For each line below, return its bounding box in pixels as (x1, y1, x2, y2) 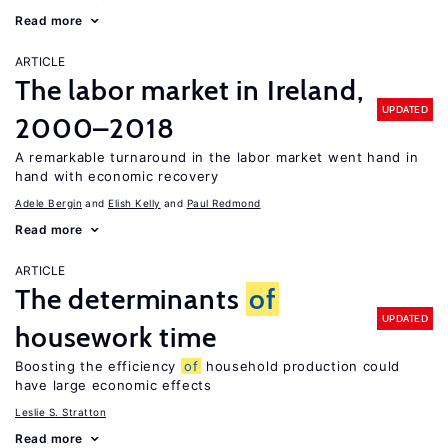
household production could (201, 358, 401, 374)
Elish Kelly (108, 197, 161, 209)
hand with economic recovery (15, 168, 219, 184)
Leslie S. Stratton (15, 406, 106, 418)
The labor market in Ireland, (15, 73, 364, 107)
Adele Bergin (15, 197, 82, 209)
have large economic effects (15, 377, 212, 393)
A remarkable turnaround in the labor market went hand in (15, 149, 419, 165)
